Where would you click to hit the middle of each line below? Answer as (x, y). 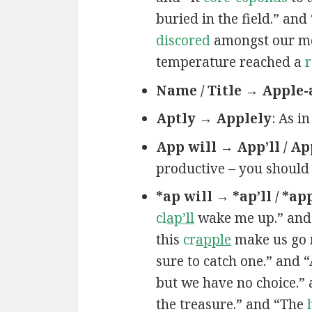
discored (183, 41)
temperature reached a (230, 62)
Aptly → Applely (213, 119)
